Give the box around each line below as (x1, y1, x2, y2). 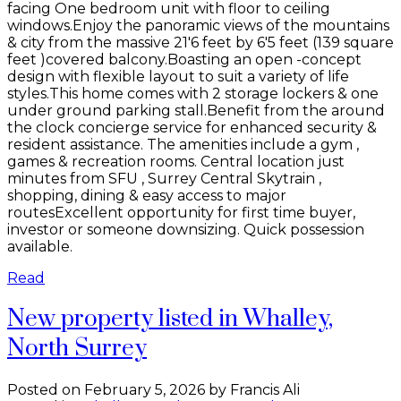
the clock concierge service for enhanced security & (7, 119, 377, 137)
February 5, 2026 (84, 381, 205, 399)
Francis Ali (230, 381, 300, 399)
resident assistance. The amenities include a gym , (7, 136, 359, 154)
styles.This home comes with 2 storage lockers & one (7, 85, 379, 103)
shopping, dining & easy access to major (7, 187, 286, 205)
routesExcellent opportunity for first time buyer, (7, 204, 355, 222)
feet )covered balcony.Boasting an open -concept (7, 51, 362, 69)
